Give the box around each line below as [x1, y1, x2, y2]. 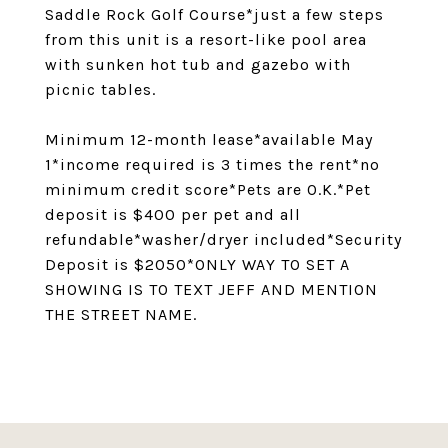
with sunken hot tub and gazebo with [45, 55, 351, 74]
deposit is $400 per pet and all [45, 205, 301, 224]
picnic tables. [45, 80, 156, 99]
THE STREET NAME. [45, 305, 197, 324]
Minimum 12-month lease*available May [45, 130, 373, 149]
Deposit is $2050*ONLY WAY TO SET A [45, 255, 350, 274]
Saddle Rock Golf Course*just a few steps [45, 5, 384, 24]
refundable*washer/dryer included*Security [45, 230, 402, 249]
